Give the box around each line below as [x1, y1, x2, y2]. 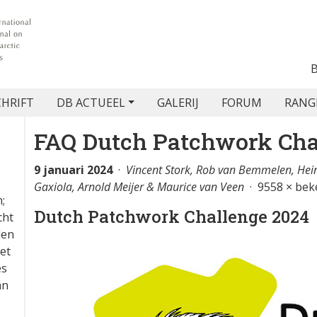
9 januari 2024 [34, 162, 113, 178]
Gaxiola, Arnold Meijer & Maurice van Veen [34, 179, 244, 195]
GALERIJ [157, 95, 200, 110]
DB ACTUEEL [56, 95, 125, 110]
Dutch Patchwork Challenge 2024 [34, 205, 309, 228]
